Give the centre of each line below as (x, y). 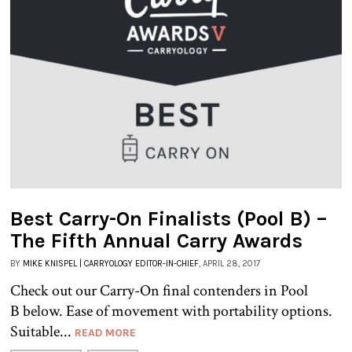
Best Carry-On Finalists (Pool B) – (169, 218)
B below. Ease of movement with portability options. (171, 311)
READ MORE (105, 332)
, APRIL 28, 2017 (229, 263)
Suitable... (42, 331)
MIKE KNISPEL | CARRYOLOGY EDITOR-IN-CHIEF (111, 263)
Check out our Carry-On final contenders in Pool (159, 290)
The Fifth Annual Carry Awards (156, 240)
